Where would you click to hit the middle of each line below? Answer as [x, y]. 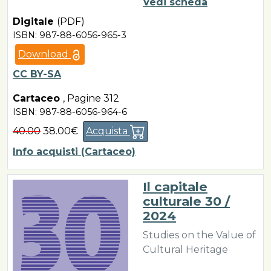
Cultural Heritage [185, 250]
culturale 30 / [186, 201]
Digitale [35, 21]
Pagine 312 [93, 98]
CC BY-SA [37, 74]
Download [44, 54]
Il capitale [175, 187]
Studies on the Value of [199, 235]
